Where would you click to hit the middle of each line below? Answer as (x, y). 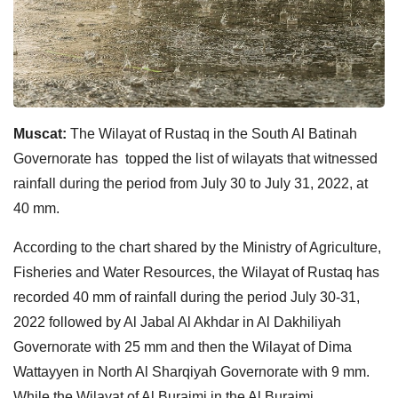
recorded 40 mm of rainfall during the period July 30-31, (187, 297)
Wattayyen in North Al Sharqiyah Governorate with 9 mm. (191, 371)
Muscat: (40, 133)
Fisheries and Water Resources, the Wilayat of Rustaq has (196, 272)
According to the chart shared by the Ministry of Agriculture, (197, 247)
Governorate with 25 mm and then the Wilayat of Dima (183, 346)
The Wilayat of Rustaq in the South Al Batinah (212, 133)
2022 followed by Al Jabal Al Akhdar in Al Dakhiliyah (177, 322)
